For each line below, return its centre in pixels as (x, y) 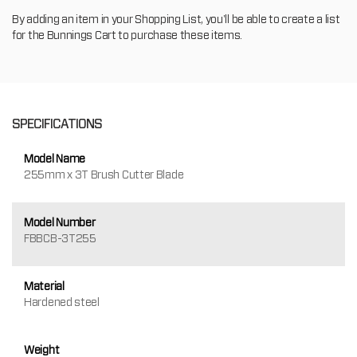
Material (44, 286)
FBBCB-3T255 (60, 238)
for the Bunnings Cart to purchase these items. (127, 35)
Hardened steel (62, 302)
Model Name (55, 158)
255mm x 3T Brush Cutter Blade (104, 174)
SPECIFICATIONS (57, 124)
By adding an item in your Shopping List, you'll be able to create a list (176, 19)
